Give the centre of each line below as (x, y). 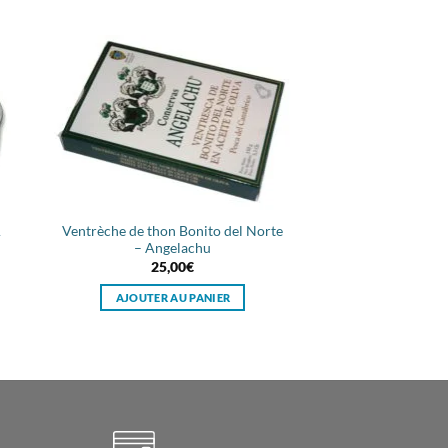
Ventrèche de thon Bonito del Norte (173, 231)
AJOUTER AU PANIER (173, 297)
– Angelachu (173, 248)
